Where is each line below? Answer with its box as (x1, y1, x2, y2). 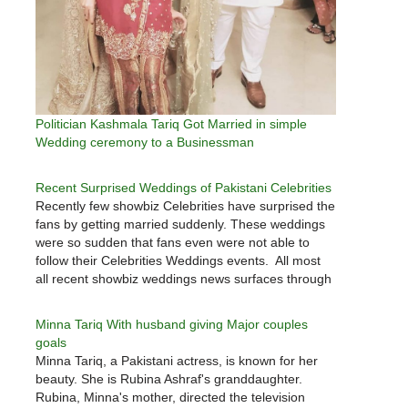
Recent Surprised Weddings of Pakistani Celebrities (36, 179, 331, 195)
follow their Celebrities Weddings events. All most (36, 252, 321, 268)
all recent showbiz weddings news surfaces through (36, 270, 331, 286)
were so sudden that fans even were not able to (36, 234, 310, 250)
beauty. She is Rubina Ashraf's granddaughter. (36, 371, 302, 386)
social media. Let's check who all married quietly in (36, 289, 326, 304)
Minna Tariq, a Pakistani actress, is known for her (36, 352, 318, 368)
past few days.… (36, 307, 131, 322)
